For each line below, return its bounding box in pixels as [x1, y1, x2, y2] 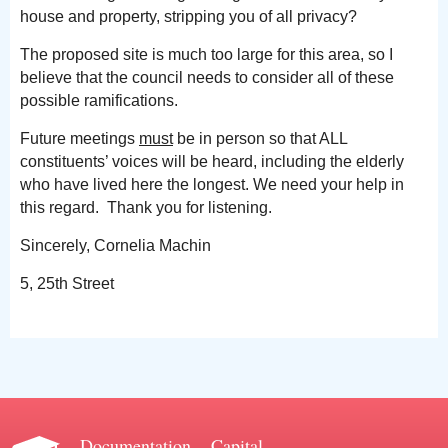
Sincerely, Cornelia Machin [20, 237, 211, 254]
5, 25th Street [20, 275, 114, 292]
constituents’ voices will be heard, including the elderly [20, 153, 404, 170]
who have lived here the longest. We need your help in [20, 176, 404, 193]
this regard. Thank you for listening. [20, 199, 272, 216]
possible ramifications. [20, 92, 178, 109]
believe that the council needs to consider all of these [20, 69, 394, 86]
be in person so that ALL [173, 130, 347, 147]
